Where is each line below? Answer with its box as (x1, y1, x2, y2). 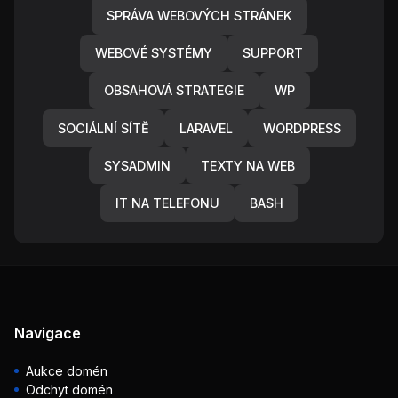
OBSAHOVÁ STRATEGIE (103, 83, 244, 99)
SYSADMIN (103, 157, 171, 173)
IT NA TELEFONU (115, 195, 219, 211)
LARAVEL (179, 120, 233, 136)
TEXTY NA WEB (200, 157, 295, 173)
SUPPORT (243, 45, 303, 61)
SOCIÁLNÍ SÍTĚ (57, 120, 149, 136)
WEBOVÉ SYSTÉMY (95, 45, 212, 61)
